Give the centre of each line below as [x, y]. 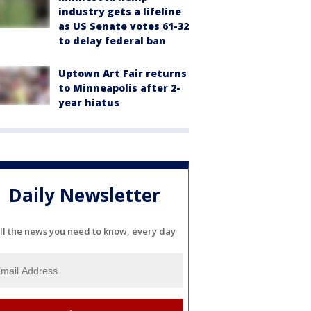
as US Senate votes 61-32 [124, 26]
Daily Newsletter [85, 195]
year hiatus [89, 102]
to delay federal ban [112, 41]
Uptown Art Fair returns [123, 73]
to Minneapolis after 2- [119, 88]
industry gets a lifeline [120, 11]
